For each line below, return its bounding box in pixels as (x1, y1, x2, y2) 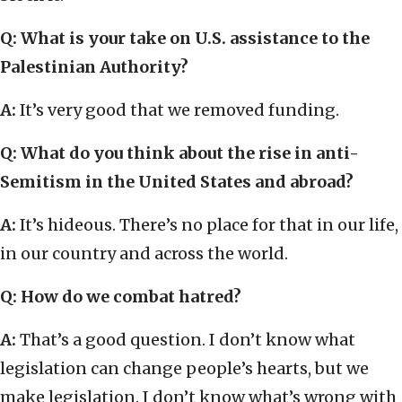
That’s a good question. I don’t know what (20, 329, 355, 351)
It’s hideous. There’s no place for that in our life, (20, 214, 398, 236)
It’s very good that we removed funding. (20, 100, 339, 121)
